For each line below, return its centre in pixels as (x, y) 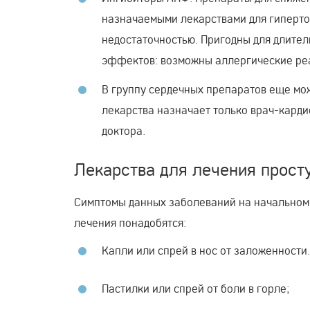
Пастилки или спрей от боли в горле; (195, 288)
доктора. (124, 130)
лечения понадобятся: (130, 222)
